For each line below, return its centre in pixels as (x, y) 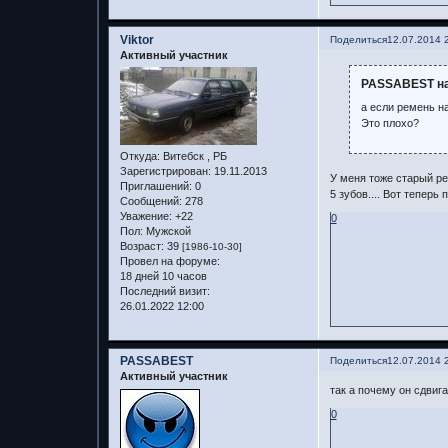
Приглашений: (155, 186)
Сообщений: (150, 201)
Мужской (166, 231)
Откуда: (139, 156)
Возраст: (141, 246)
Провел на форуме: (169, 261)
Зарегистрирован (163, 171)
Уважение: (145, 216)
